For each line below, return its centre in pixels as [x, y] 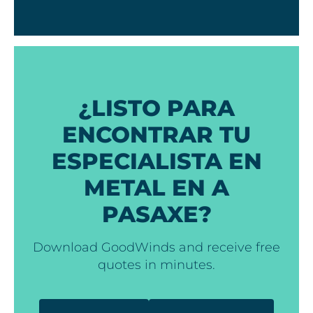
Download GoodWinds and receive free [156, 247]
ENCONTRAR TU [156, 134]
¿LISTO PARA [156, 108]
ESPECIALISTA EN [156, 161]
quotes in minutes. [156, 264]
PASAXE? [156, 214]
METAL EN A [156, 187]
